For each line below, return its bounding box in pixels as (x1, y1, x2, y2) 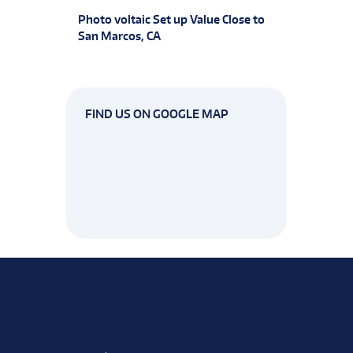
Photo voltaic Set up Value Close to (78, 13, 265, 27)
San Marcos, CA (78, 29, 161, 43)
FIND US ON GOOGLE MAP (85, 106, 229, 121)
